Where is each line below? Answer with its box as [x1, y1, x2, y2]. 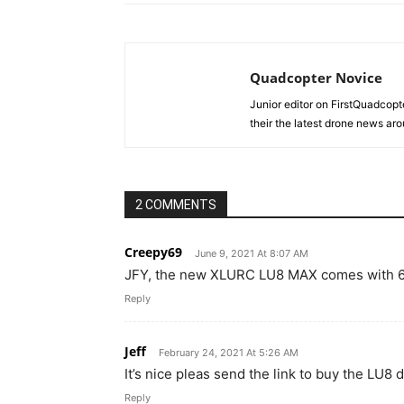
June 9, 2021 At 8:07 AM [195, 247, 308, 260]
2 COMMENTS [135, 197, 216, 212]
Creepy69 [124, 243, 182, 261]
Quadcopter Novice [250, 69, 382, 87]
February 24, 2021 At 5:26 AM [159, 346, 298, 359]
